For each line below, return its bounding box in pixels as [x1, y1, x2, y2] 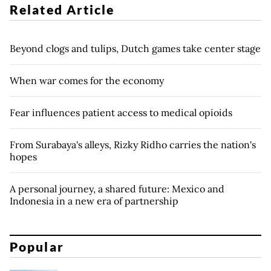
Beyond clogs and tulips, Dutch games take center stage [10, 42, 261, 55]
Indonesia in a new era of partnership [10, 195, 178, 207]
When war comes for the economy [10, 74, 164, 87]
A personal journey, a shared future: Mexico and [10, 183, 224, 195]
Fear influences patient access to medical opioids [10, 106, 232, 119]
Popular [10, 238, 64, 254]
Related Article [10, 2, 115, 18]
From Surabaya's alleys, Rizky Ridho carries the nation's [10, 139, 256, 151]
